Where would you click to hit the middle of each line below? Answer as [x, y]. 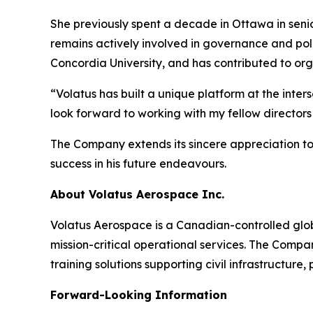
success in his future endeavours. [138, 164]
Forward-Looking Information [139, 295]
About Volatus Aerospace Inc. [137, 195]
